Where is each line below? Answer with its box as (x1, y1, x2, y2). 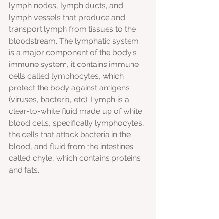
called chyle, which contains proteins (9, 153, 143, 163)
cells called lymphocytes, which (9, 71, 126, 81)
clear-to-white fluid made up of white (9, 107, 144, 116)
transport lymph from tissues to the (9, 24, 138, 34)
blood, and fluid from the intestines (9, 142, 135, 152)
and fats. (9, 165, 39, 175)
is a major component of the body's (9, 48, 139, 58)
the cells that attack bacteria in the (9, 130, 132, 140)
